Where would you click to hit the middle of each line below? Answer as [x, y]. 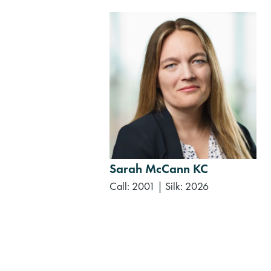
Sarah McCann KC [159, 169]
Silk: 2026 [187, 186]
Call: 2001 [132, 186]
